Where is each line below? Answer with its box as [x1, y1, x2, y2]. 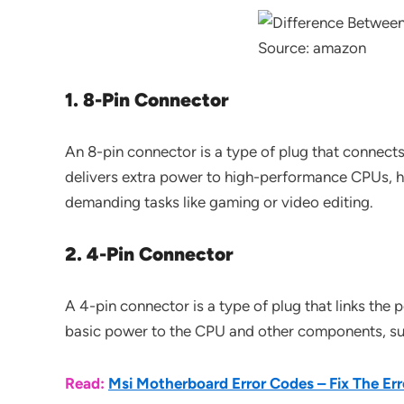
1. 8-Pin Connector [65, 88, 229, 111]
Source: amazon [258, 39, 366, 57]
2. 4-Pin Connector [65, 243, 234, 265]
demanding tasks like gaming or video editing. [65, 193, 373, 211]
